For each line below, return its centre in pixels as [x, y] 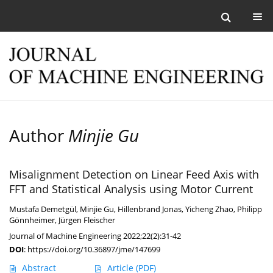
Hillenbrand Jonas [150, 210]
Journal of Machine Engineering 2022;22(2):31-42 [95, 236]
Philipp [250, 210]
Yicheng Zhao [209, 210]
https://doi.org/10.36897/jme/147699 [94, 250]
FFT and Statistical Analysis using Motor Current [131, 189]
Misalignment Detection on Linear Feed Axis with [134, 175]
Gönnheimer [32, 221]
